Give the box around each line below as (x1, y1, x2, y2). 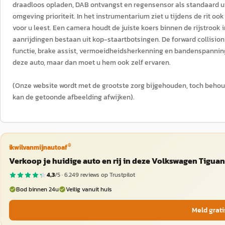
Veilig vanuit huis (65, 184, 112, 194)
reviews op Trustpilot (78, 170, 135, 179)
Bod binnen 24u (16, 184, 59, 194)
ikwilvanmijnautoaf (9, 142, 67, 152)
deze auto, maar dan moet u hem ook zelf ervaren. (13, 57, 171, 68)
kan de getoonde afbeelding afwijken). (13, 92, 135, 102)
